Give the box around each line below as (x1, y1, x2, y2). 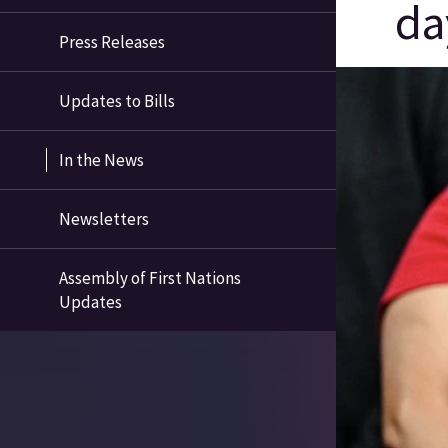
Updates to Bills (59, 90, 176, 113)
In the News (59, 149, 145, 172)
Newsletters (59, 208, 150, 231)
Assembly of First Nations (59, 267, 242, 290)
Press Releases (59, 31, 166, 54)
